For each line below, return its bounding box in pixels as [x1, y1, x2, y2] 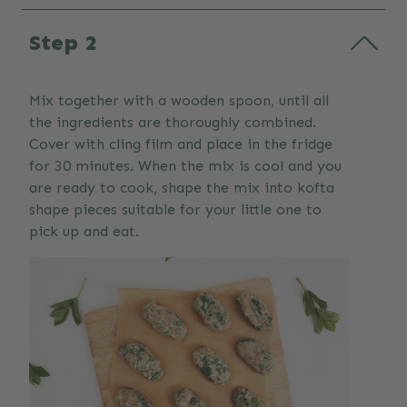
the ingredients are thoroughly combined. [29, 114, 316, 132]
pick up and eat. [29, 223, 139, 241]
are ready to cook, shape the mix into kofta [29, 179, 334, 197]
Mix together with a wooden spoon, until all [29, 92, 329, 110]
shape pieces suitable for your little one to [29, 201, 322, 219]
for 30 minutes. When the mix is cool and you [29, 157, 342, 175]
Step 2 [29, 29, 97, 56]
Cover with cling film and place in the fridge [29, 135, 333, 154]
